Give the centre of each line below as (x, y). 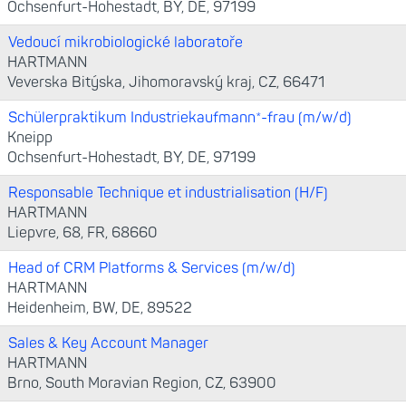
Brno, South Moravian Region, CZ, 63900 (142, 383)
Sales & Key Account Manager (108, 343)
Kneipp (30, 138)
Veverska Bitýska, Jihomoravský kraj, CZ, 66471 (166, 82)
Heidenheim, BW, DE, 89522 (100, 308)
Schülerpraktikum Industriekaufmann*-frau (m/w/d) (180, 118)
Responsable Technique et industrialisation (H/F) (168, 193)
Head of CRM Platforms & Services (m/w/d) (152, 268)
